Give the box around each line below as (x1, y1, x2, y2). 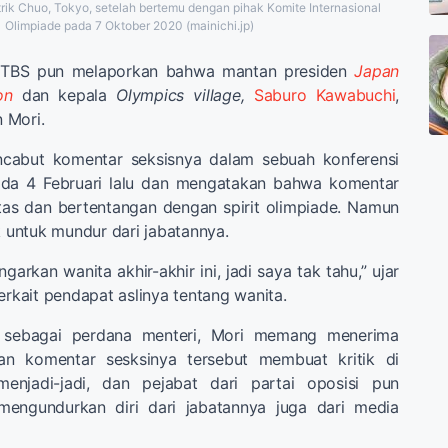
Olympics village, (116, 85, 245, 106)
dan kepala (12, 85, 117, 106)
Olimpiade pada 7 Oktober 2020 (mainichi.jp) (4, 18, 254, 34)
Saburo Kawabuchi (253, 85, 396, 106)
